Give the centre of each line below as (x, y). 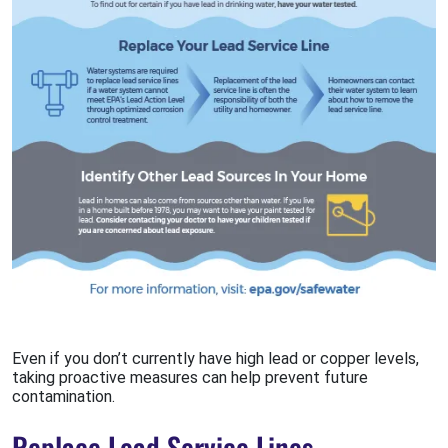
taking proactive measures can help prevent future (190, 378)
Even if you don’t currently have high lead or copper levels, (215, 359)
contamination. (63, 397)
